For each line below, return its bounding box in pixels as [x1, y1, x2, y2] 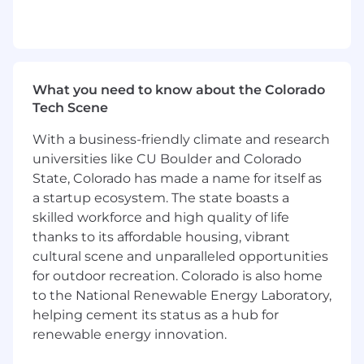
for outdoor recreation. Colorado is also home [32, 268, 323, 284]
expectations [52, 41, 137, 58]
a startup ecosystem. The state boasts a [32, 190, 289, 206]
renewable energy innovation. [32, 327, 227, 343]
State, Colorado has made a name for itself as [32, 171, 322, 187]
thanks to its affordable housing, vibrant [32, 229, 290, 245]
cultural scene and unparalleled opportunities [32, 249, 328, 265]
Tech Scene [32, 100, 108, 116]
